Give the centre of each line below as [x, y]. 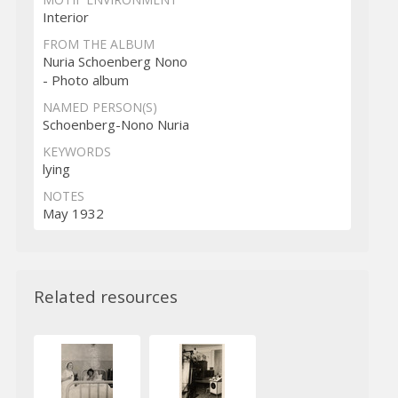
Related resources [105, 297]
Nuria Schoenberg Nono [115, 62]
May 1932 [73, 214]
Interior [65, 17]
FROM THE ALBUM [98, 44]
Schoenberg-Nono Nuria [115, 125]
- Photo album [85, 80]
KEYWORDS [76, 152]
